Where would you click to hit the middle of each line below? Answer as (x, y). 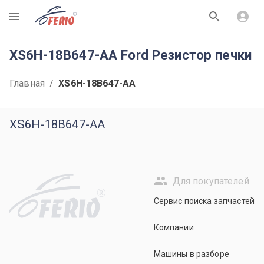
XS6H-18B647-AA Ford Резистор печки (131, 55)
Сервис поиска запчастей (204, 201)
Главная (27, 83)
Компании (174, 227)
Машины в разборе (191, 254)
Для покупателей (211, 181)
